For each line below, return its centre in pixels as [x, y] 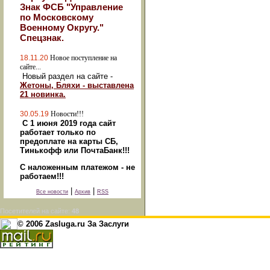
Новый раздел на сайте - [66, 76]
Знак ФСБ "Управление [71, 7]
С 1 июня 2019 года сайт [69, 123]
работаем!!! [42, 176]
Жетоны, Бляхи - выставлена [77, 85]
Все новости [52, 192]
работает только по [58, 132]
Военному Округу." [62, 27]
